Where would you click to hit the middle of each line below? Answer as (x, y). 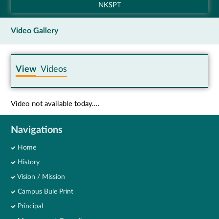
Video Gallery (37, 31)
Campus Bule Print (45, 191)
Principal (30, 206)
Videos (52, 69)
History (28, 162)
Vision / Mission (41, 177)
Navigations (37, 130)
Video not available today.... (55, 104)
